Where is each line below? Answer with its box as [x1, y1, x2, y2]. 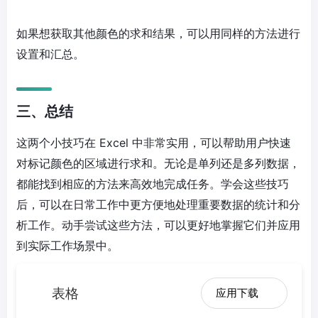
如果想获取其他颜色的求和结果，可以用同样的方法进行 [16, 26, 300, 40]
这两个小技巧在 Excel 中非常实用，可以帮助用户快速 [16, 135, 291, 150]
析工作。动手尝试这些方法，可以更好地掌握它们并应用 [16, 217, 300, 232]
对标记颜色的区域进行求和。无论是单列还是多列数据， [16, 155, 300, 170]
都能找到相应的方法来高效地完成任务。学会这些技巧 [16, 176, 289, 191]
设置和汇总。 [16, 46, 84, 61]
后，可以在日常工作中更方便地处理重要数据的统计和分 [16, 197, 300, 212]
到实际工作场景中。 [16, 238, 119, 253]
